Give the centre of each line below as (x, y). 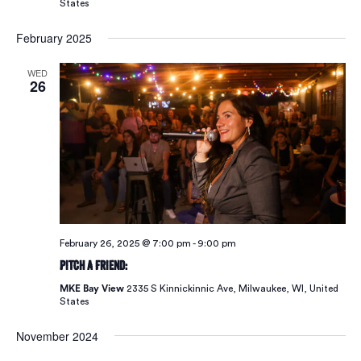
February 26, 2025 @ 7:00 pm (125, 243)
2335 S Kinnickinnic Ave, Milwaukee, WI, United (232, 288)
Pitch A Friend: (93, 265)
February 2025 (54, 38)
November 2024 (57, 336)
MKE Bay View (93, 288)
